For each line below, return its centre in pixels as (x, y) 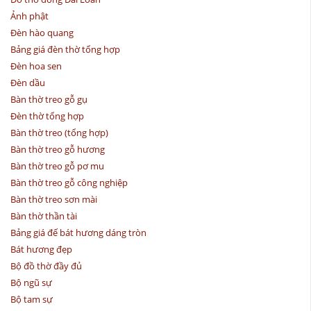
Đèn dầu (28, 82)
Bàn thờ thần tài (44, 216)
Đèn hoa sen (36, 66)
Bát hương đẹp (41, 249)
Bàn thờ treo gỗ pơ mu (57, 166)
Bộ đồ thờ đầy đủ (46, 266)
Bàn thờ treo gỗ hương (58, 149)
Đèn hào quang (42, 32)
